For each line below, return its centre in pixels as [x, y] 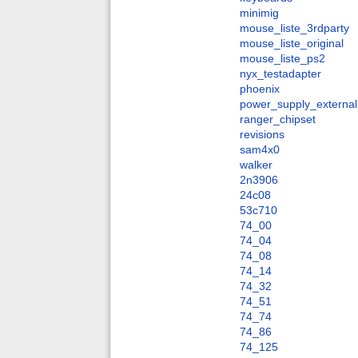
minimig [259, 13]
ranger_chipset [278, 119]
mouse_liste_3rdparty [294, 28]
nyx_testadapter [280, 74]
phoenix [260, 89]
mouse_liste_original [292, 44]
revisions [262, 135]
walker [256, 165]
